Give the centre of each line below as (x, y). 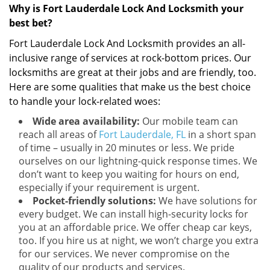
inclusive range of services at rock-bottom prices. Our (130, 58)
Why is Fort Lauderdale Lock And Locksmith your (126, 8)
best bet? (31, 23)
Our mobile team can (189, 121)
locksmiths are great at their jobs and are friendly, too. (133, 72)
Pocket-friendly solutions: (94, 201)
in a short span (221, 134)
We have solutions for (207, 201)
